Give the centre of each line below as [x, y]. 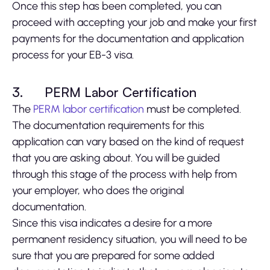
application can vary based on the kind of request [128, 142]
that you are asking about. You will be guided [116, 158]
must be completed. [193, 109]
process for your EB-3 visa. [73, 55]
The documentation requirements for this [108, 126]
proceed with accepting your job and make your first [134, 23]
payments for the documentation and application [128, 39]
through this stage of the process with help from [124, 174]
